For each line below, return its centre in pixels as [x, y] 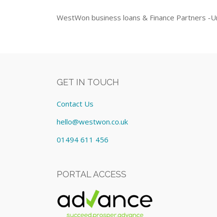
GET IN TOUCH [88, 82]
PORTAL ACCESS [92, 174]
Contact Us [75, 104]
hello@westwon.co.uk [93, 121]
